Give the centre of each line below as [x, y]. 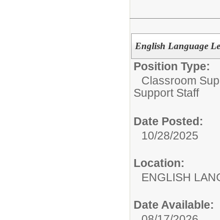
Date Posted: [168, 122]
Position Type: [172, 67]
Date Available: [174, 205]
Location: [159, 163]
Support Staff [166, 94]
